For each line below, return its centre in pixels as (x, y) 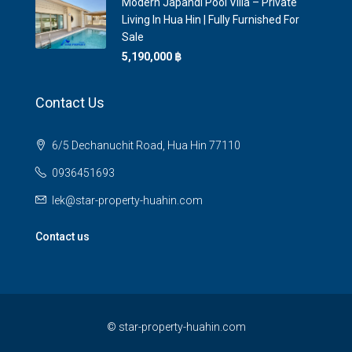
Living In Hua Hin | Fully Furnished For (211, 20)
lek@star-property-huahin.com (127, 200)
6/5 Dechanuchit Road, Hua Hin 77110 (145, 145)
